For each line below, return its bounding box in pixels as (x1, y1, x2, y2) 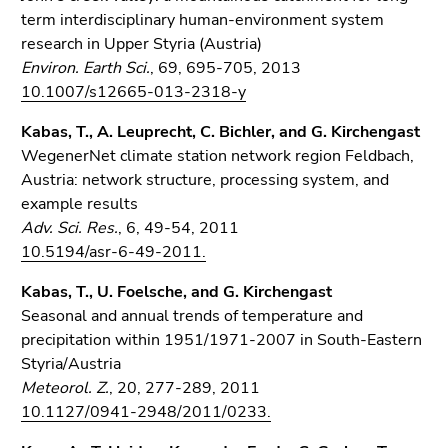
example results (21, 193, 138, 215)
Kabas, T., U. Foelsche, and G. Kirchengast (21, 281, 332, 303)
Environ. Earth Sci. (21, 57, 150, 79)
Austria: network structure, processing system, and (21, 169, 389, 191)
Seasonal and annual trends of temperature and (21, 305, 363, 327)
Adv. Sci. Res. (21, 217, 118, 239)
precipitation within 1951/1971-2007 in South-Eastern (21, 329, 422, 351)
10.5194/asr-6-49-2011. (21, 241, 206, 263)
